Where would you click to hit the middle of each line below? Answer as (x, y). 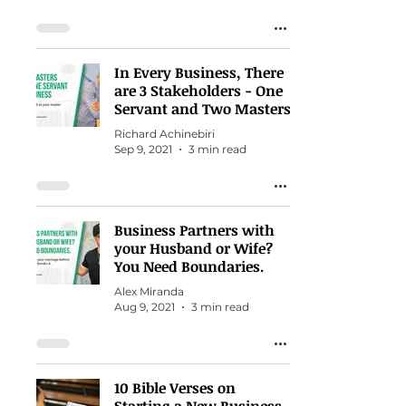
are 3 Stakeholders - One (198, 91)
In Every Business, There (199, 72)
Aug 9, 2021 (145, 307)
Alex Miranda (149, 291)
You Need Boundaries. (189, 266)
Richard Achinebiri (164, 134)
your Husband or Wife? (193, 248)
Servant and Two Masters (203, 109)
